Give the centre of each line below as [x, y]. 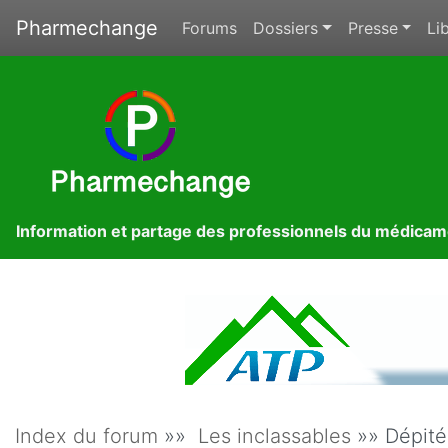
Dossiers [285, 28]
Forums [209, 28]
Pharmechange [87, 28]
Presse [372, 28]
